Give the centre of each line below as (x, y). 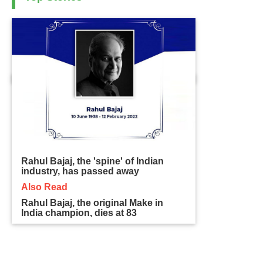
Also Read (45, 187)
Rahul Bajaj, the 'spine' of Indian (93, 161)
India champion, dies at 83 (79, 213)
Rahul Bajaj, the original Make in (92, 203)
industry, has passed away (80, 171)
